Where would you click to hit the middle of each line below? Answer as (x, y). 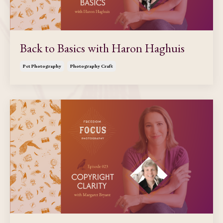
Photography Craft (92, 66)
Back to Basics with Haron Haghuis (102, 48)
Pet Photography (42, 66)
